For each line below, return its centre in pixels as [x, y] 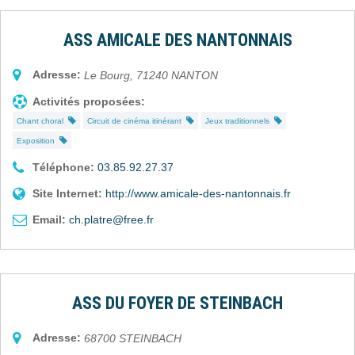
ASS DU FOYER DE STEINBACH [177, 303]
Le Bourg [107, 75]
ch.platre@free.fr [111, 219]
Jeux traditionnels [240, 120]
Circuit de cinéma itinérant [137, 120]
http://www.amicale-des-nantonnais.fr [198, 193]
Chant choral [42, 120]
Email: [49, 219]
